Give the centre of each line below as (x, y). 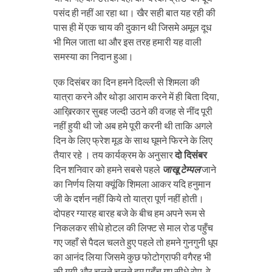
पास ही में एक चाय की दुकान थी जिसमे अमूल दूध (132, 27)
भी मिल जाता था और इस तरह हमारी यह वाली (127, 42)
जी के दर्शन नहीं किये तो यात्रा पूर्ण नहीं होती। (128, 199)
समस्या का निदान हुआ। (93, 56)
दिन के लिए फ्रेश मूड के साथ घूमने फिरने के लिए (133, 140)
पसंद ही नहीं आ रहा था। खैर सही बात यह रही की (134, 13)
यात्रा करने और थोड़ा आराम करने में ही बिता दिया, (136, 97)
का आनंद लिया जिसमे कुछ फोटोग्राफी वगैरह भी (132, 257)
